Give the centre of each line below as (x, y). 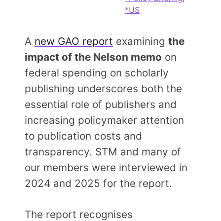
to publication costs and (83, 136)
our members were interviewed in (106, 167)
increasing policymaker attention (104, 120)
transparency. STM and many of (103, 151)
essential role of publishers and (100, 104)
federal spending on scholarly (96, 73)
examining (140, 41)
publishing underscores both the (103, 88)
